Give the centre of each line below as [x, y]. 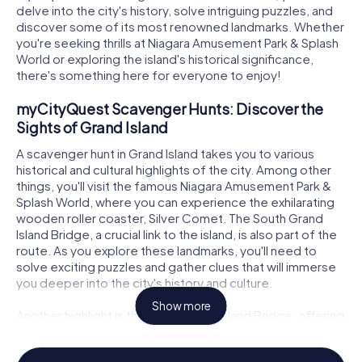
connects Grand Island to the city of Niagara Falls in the [170, 347]
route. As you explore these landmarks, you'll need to [166, 250]
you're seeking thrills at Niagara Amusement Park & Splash [177, 43]
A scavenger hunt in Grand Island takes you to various [165, 153]
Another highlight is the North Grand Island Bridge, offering [180, 314]
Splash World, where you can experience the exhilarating [175, 201]
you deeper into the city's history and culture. [144, 282]
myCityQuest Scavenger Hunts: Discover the [170, 109]
